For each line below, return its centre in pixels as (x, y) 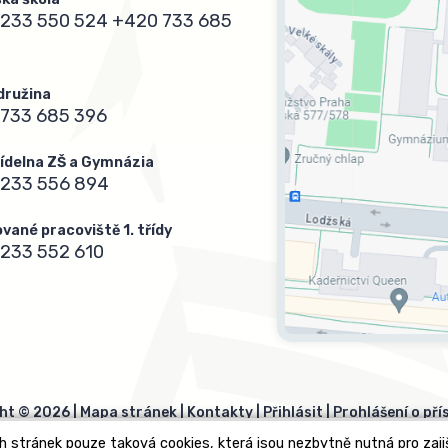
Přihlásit (293, 413)
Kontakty (220, 413)
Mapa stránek (128, 413)
